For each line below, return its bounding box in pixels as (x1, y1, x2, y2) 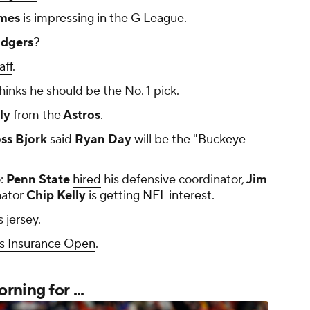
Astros (61, 107, 100, 124)
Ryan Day (72, 131, 131, 148)
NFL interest (143, 188, 212, 204)
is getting (86, 188, 143, 204)
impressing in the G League (34, 10, 184, 27)
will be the (131, 131, 193, 148)
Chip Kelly (24, 188, 86, 204)
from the (10, 107, 61, 124)
